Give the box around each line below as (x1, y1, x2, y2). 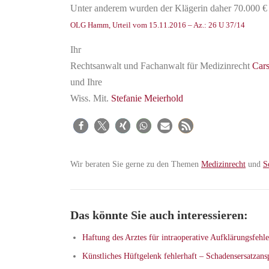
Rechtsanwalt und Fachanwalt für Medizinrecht (70, 61, 252, 71)
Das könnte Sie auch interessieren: (70, 208, 248, 222)
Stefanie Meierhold (111, 93, 183, 103)
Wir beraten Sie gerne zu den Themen (70, 160, 201, 169)
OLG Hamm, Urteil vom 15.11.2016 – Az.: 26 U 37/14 (70, 20, 245, 29)
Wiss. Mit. (70, 93, 111, 103)
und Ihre (70, 77, 102, 87)
